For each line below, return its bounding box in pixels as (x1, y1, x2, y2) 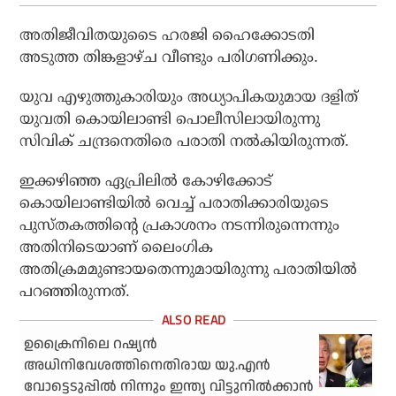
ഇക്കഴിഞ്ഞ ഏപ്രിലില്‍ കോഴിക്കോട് (19, 172, 273, 190)
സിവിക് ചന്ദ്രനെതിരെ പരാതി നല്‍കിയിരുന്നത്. (19, 133, 350, 150)
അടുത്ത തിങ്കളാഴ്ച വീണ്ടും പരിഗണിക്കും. (19, 49, 319, 66)
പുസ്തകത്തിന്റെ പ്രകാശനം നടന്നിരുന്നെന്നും (19, 217, 340, 234)
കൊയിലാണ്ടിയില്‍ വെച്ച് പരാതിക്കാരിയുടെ (19, 194, 330, 212)
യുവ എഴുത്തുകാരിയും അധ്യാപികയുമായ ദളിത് (19, 88, 359, 106)
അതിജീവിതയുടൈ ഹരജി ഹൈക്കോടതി (19, 27, 316, 44)
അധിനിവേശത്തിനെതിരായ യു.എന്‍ (24, 355, 271, 377)
